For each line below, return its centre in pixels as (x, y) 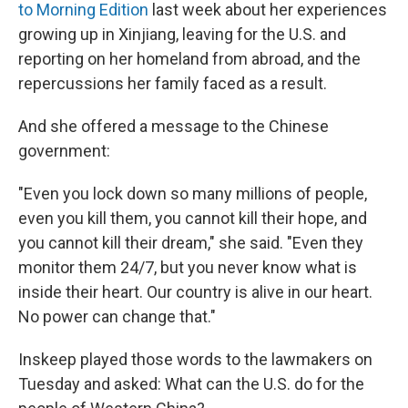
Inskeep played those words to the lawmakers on (195, 359)
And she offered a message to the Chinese (173, 126)
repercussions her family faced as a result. (173, 83)
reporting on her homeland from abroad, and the (189, 59)
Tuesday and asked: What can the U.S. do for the (191, 384)
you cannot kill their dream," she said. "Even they (191, 243)
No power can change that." (117, 316)
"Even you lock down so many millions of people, (193, 194)
